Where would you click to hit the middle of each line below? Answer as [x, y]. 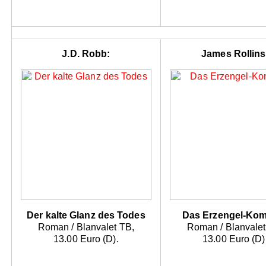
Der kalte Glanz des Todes [86, 216]
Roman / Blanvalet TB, [86, 227]
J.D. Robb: [86, 54]
